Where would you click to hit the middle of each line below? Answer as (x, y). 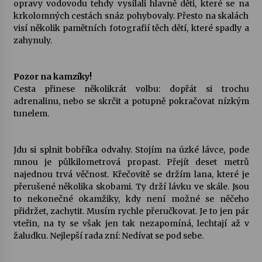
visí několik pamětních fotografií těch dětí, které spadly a (131, 28)
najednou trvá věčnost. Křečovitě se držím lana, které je (131, 174)
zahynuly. (32, 40)
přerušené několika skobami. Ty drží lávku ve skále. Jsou (131, 187)
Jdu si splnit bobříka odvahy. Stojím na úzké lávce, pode (131, 150)
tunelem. (31, 113)
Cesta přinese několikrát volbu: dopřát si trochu (131, 89)
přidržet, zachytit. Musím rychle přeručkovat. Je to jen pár (131, 211)
